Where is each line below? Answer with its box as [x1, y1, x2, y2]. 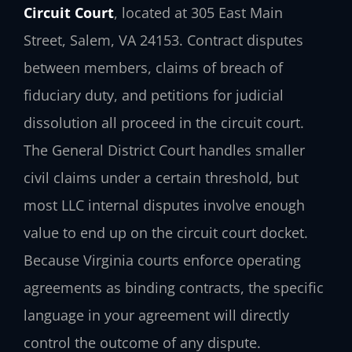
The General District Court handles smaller [24, 140, 305, 159]
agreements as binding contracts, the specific [24, 277, 324, 297]
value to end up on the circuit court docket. [24, 222, 308, 242]
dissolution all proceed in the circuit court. [24, 112, 304, 132]
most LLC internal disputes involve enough [24, 195, 305, 214]
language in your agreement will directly [24, 305, 289, 324]
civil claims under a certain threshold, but [24, 167, 299, 187]
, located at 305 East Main [114, 2, 283, 22]
